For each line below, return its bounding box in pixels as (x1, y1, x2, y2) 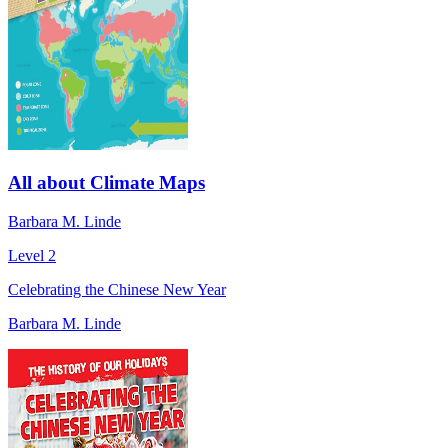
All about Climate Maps (8, 172, 205, 194)
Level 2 (8, 247, 56, 265)
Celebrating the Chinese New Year (8, 281, 226, 299)
